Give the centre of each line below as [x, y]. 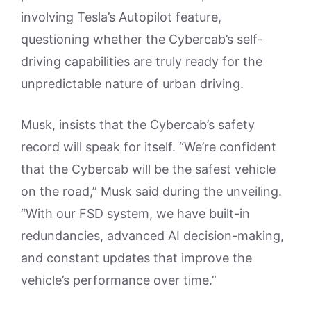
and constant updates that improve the [136, 258]
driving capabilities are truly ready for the [142, 61]
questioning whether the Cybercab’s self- [142, 39]
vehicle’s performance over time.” [119, 280]
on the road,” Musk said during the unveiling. [151, 191]
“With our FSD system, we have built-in [135, 213]
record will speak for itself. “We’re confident [149, 146]
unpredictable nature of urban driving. [132, 83]
